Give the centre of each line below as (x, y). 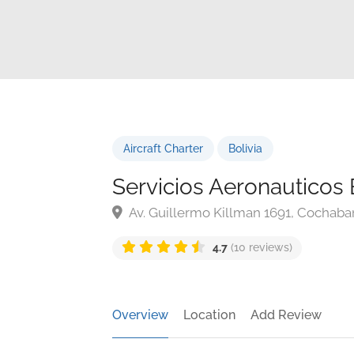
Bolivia (245, 149)
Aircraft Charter (163, 149)
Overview (140, 315)
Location (209, 315)
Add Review (286, 315)
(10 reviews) (260, 247)
